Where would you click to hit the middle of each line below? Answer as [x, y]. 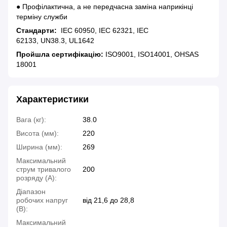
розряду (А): [36, 178]
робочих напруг [42, 200]
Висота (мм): [37, 134]
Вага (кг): [31, 120]
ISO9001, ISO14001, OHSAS [151, 54]
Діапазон [31, 192]
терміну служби [42, 17]
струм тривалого [44, 169]
